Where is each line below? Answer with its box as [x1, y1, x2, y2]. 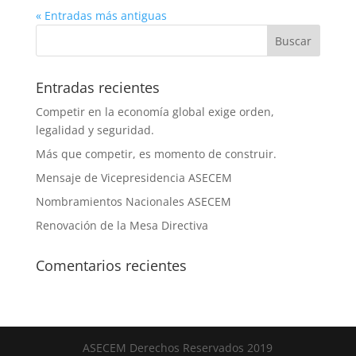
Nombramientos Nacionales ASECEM [35, 194, 231, 209]
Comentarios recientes [35, 256, 187, 275]
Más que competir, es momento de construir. [35, 146, 277, 161]
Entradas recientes [35, 78, 160, 97]
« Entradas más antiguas [35, 8, 167, 23]
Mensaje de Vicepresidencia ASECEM [35, 170, 232, 185]
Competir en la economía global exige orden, [35, 104, 274, 119]
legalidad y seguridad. [35, 122, 154, 137]
